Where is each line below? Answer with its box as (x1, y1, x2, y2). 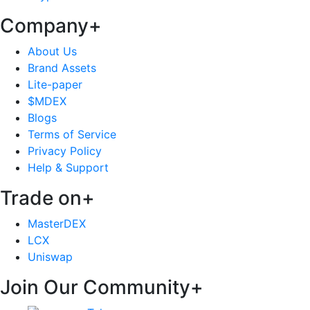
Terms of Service (28, 127, 116, 142)
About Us (28, 44, 77, 59)
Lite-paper (28, 77, 82, 92)
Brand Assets (28, 61, 96, 75)
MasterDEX (28, 217, 86, 231)
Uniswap (28, 250, 73, 264)
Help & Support (28, 161, 109, 175)
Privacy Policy (28, 144, 102, 158)
